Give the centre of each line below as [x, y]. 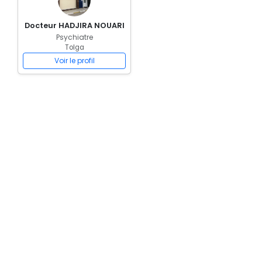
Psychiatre [74, 37]
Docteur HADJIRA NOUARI [74, 25]
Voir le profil [74, 61]
